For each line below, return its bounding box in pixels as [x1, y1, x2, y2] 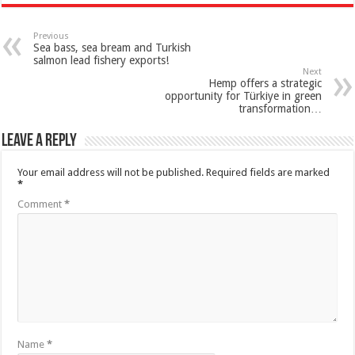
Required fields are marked [206, 166, 330, 179]
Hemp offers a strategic [208, 77, 322, 90]
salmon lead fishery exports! [33, 54, 170, 67]
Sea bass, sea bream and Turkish [33, 41, 192, 55]
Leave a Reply [2, 132, 78, 151]
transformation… [238, 102, 322, 116]
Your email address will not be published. [17, 166, 204, 179]
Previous [33, 31, 70, 42]
